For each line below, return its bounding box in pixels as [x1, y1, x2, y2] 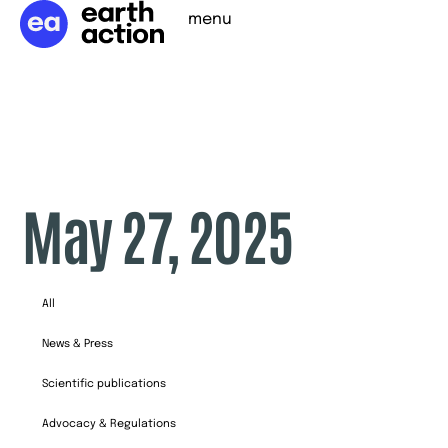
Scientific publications [42, 378, 167, 390]
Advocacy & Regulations [42, 418, 177, 430]
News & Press [42, 338, 114, 350]
